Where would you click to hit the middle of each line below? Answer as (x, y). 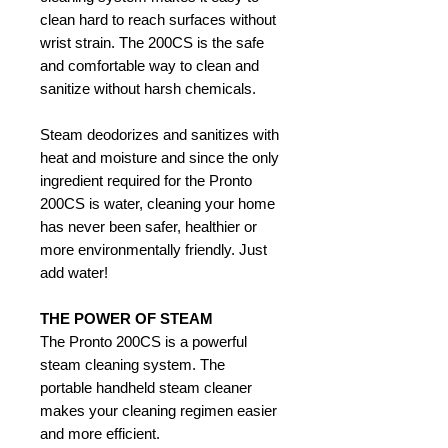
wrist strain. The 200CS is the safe (152, 43)
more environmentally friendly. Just (153, 250)
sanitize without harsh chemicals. (148, 89)
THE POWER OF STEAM (126, 319)
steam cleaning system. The (132, 365)
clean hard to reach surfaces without (158, 20)
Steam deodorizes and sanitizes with (159, 135)
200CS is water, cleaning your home (157, 204)
